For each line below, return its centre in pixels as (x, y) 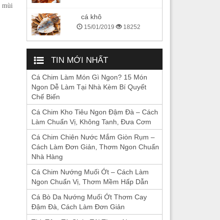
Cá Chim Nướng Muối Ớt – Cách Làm (90, 172)
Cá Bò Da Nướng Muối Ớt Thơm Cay (89, 197)
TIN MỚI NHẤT (79, 60)
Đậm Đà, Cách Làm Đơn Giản (78, 206)
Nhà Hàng (47, 156)
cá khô (92, 16)
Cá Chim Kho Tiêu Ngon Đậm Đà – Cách (95, 112)
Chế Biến (45, 96)
